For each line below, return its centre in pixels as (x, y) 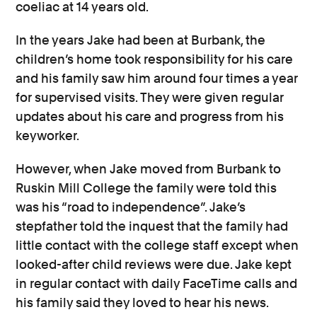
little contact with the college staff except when (157, 246)
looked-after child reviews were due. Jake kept (154, 265)
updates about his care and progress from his (150, 117)
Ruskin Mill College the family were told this (146, 188)
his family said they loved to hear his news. (144, 303)
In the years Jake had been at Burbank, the (141, 40)
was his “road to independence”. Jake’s (131, 207)
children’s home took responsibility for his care (155, 59)
